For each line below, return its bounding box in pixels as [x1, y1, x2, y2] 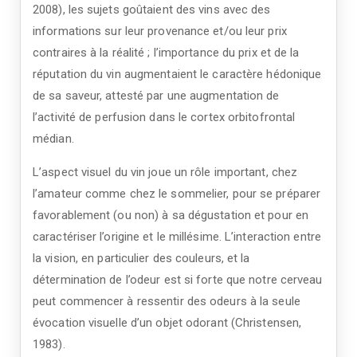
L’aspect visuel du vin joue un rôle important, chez [33, 165, 298, 179]
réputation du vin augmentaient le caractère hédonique [33, 67, 322, 81]
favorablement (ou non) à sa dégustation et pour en [33, 208, 309, 222]
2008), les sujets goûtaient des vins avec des [33, 2, 271, 17]
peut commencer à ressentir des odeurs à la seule [33, 294, 300, 308]
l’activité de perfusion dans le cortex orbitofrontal [33, 110, 296, 124]
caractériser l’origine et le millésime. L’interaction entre [33, 229, 321, 244]
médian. [33, 131, 74, 146]
